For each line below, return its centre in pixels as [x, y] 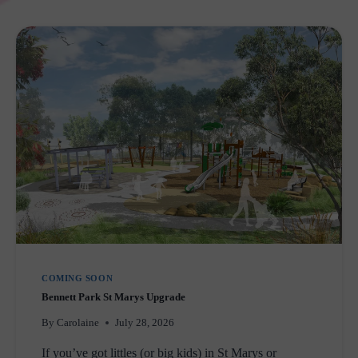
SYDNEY [131, 99]
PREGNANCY [143, 12]
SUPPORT [134, 29]
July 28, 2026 [145, 322]
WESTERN [136, 82]
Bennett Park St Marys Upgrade [113, 297]
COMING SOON [78, 278]
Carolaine [78, 322]
